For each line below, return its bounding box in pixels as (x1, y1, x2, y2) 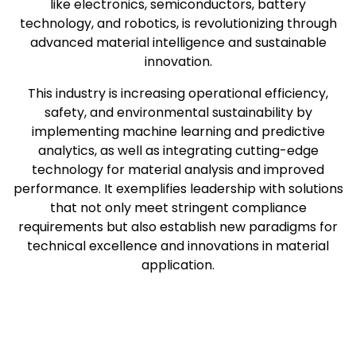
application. (141, 256, 215, 274)
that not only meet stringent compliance (49, 199, 307, 217)
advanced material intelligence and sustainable (29, 33, 327, 52)
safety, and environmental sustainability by (44, 103, 312, 122)
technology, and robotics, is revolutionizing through (19, 14, 337, 33)
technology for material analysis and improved (32, 161, 324, 179)
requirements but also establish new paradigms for (18, 218, 338, 236)
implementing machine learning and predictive (31, 122, 325, 141)
